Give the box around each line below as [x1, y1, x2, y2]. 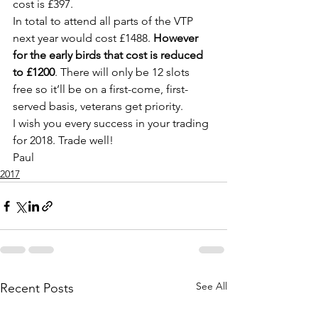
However [153, 31, 201, 45]
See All [196, 280, 227, 292]
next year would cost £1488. [13, 31, 153, 45]
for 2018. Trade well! [13, 133, 114, 147]
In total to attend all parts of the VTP [13, 14, 196, 28]
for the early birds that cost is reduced [13, 48, 206, 62]
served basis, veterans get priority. [13, 99, 183, 113]
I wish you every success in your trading [13, 116, 212, 130]
